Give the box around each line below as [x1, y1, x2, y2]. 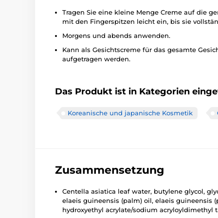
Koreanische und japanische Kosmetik [68, 109, 193, 117]
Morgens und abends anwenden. [62, 32, 170, 39]
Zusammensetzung [55, 163, 164, 177]
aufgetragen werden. [62, 55, 130, 63]
